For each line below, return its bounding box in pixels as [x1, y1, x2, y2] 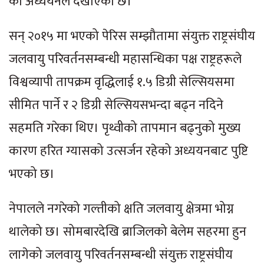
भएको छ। [9, 163, 55, 185]
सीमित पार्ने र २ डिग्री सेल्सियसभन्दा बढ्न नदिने [9, 94, 223, 116]
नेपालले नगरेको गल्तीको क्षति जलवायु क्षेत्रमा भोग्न [9, 197, 234, 220]
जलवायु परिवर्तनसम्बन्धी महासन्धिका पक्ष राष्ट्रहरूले [9, 48, 242, 70]
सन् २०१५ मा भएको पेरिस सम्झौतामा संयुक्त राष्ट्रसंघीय [9, 25, 255, 47]
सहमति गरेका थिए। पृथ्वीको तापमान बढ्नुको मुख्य [9, 117, 240, 139]
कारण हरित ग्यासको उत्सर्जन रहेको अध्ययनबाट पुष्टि [9, 140, 248, 162]
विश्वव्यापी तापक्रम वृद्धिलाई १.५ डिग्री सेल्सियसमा [9, 71, 235, 93]
